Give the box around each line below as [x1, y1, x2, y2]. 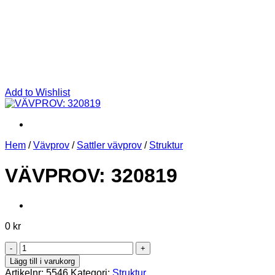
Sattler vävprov [77, 140, 142, 151]
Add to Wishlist [5, 87, 70, 98]
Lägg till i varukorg [10, 257, 75, 266]
